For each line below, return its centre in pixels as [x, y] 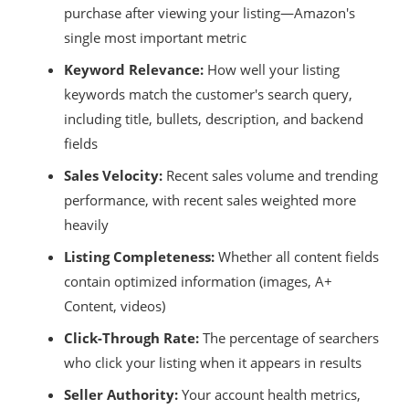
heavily [86, 224]
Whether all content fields [297, 256]
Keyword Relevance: [134, 69]
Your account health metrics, [269, 394]
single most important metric [155, 37]
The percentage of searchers [289, 337]
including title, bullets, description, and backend [214, 118]
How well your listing [272, 69]
